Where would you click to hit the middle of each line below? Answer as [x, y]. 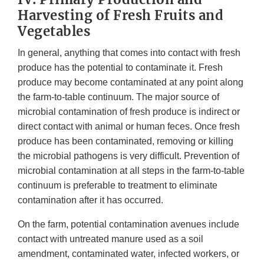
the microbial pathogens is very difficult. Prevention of [128, 156]
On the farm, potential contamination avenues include [128, 225]
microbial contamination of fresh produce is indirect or [129, 112]
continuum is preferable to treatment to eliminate [118, 186]
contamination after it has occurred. [90, 200]
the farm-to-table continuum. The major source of [118, 97]
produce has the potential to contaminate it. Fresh [120, 68]
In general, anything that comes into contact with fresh [129, 53]
